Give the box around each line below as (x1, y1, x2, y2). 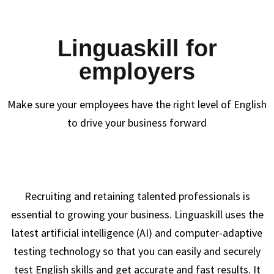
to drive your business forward (67, 116, 207, 130)
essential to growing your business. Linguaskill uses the (10, 207, 264, 221)
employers (79, 59, 195, 84)
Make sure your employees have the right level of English (7, 97, 267, 111)
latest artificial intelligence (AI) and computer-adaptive (12, 226, 262, 240)
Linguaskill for (57, 35, 217, 61)
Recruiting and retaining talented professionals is (24, 189, 250, 203)
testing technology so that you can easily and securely (13, 244, 261, 258)
